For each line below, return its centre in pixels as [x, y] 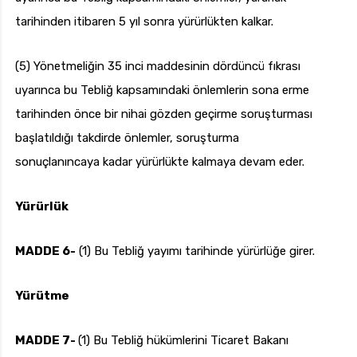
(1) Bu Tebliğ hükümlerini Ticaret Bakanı [183, 341]
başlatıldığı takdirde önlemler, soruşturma [127, 138]
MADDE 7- [47, 341]
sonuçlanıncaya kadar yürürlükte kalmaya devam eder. [160, 162]
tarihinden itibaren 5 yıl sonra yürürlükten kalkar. [144, 22]
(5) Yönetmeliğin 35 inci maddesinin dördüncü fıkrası [158, 67]
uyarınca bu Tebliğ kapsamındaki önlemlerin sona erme [162, 90]
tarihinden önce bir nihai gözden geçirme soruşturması [164, 114]
